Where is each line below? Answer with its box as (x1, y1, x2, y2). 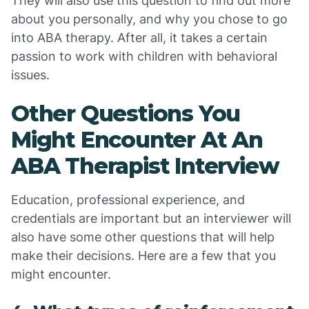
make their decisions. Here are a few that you (11, 248, 276, 263)
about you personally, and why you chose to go (11, 12, 288, 26)
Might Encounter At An (11, 126, 263, 153)
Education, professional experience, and (11, 192, 245, 207)
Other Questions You (11, 100, 241, 127)
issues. (11, 68, 50, 82)
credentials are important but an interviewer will (11, 211, 291, 226)
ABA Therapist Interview (11, 152, 279, 179)
